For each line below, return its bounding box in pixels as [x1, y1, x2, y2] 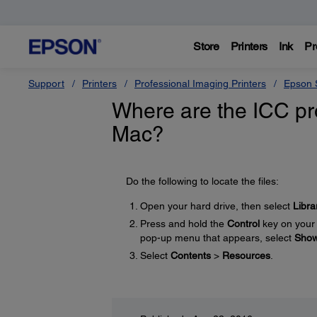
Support [28, 78, 64, 89]
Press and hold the [139, 218, 227, 229]
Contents [170, 250, 211, 261]
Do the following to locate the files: [125, 175, 279, 187]
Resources [221, 250, 270, 261]
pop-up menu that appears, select [139, 232, 294, 243]
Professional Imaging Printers [134, 78, 266, 89]
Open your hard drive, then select [139, 200, 293, 212]
